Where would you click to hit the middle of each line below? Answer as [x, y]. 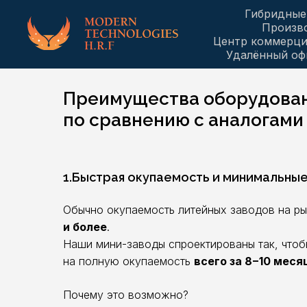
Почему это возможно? [126, 295]
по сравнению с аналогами [183, 120]
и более [85, 227]
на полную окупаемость [128, 261]
